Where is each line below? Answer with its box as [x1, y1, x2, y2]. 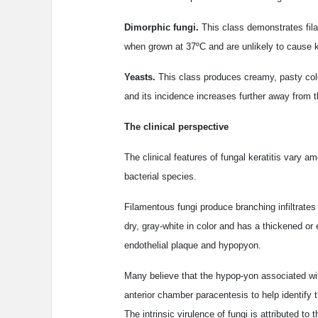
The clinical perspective [124, 121, 229, 133]
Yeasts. [124, 72, 155, 83]
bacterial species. [124, 171, 197, 182]
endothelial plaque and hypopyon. [124, 240, 261, 251]
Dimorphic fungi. [124, 22, 199, 33]
